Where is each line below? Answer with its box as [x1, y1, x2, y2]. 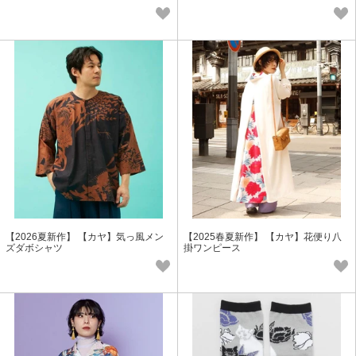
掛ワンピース [184, 242, 241, 254]
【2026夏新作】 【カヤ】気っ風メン [6, 231, 164, 243]
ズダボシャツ [6, 242, 63, 254]
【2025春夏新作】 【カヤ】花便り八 [184, 231, 342, 243]
